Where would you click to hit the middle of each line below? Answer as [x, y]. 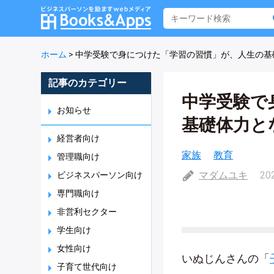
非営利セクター [87, 212]
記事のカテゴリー [87, 83]
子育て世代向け [87, 267]
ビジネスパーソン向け [100, 175]
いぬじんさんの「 [226, 258]
